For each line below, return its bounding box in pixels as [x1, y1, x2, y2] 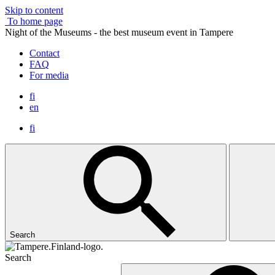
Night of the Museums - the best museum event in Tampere [5, 27, 233, 37]
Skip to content [5, 5, 63, 15]
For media [29, 70, 69, 80]
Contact [29, 48, 60, 58]
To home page [7, 16, 63, 26]
